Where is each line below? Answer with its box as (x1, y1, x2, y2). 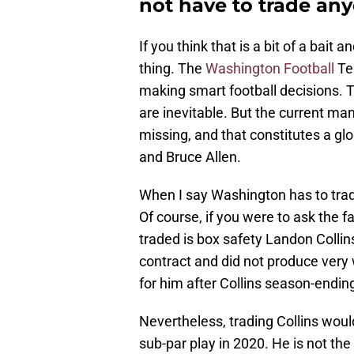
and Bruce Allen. (139, 148, 241, 165)
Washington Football (205, 59, 334, 77)
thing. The (139, 59, 205, 77)
